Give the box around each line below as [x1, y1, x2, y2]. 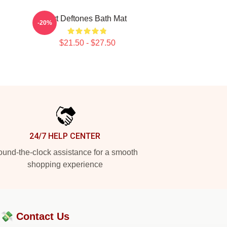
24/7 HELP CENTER [29, 131, 100, 141]
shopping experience [27, 160, 103, 169]
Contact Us [16, 211, 69, 222]
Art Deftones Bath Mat [48, 14, 127, 23]
